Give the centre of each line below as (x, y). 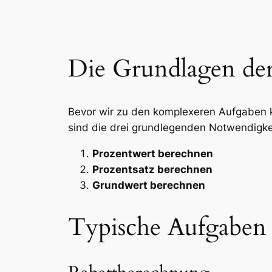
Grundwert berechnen (149, 185)
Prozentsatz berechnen (152, 170)
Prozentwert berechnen (153, 154)
